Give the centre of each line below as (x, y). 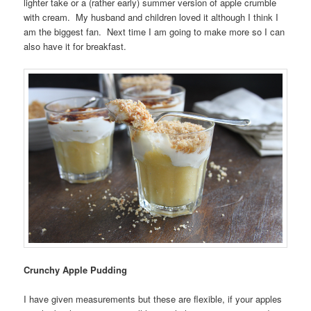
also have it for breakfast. (75, 47)
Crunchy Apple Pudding (76, 269)
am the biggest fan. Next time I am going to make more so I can (154, 32)
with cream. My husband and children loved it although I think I (151, 17)
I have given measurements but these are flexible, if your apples (153, 299)
